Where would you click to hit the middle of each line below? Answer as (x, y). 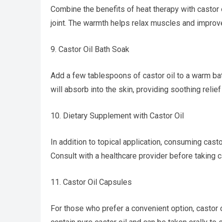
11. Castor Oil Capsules (91, 182)
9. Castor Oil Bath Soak (90, 49)
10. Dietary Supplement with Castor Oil (117, 116)
